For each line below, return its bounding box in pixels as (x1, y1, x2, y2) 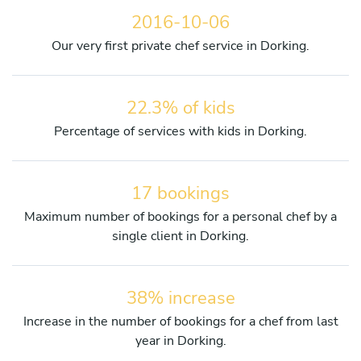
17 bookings (131, 180, 230, 205)
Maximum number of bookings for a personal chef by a (24, 207, 337, 226)
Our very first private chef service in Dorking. (52, 36, 309, 55)
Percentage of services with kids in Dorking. (54, 122, 307, 140)
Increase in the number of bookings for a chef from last (23, 312, 338, 330)
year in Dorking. (135, 331, 226, 350)
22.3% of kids (126, 95, 235, 120)
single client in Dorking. (112, 226, 249, 245)
